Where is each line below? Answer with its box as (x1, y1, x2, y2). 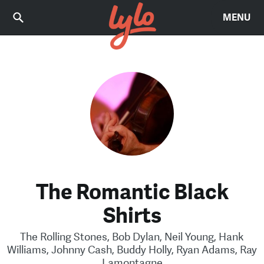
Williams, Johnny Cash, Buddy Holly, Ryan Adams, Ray (7, 243, 257, 256)
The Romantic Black (35, 179, 229, 205)
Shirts (103, 202, 161, 229)
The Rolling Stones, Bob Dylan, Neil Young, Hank (20, 230, 244, 243)
